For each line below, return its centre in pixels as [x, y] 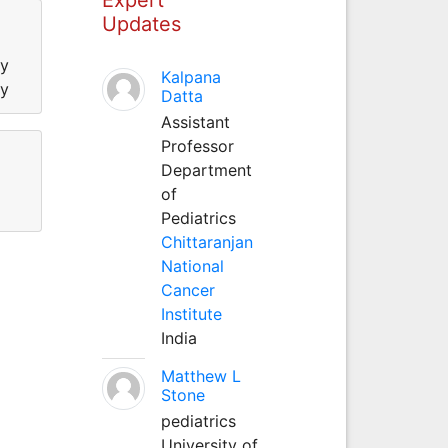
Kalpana [190, 76]
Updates [141, 23]
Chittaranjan [206, 241]
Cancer [187, 289]
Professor [197, 145]
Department [206, 169]
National [192, 265]
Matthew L [200, 375]
